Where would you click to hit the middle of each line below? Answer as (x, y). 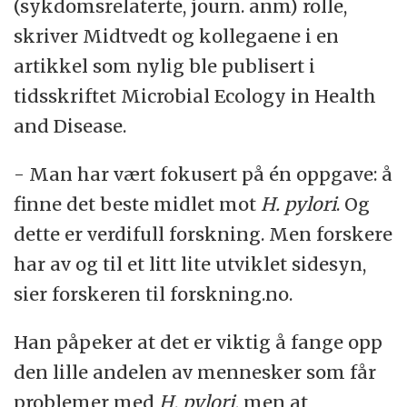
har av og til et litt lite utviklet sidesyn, (190, 264)
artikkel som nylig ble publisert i (165, 66)
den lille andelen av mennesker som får (195, 372)
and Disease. (70, 126)
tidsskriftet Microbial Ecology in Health (195, 96)
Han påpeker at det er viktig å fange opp (199, 342)
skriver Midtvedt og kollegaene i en (177, 36)
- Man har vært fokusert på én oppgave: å (203, 174)
